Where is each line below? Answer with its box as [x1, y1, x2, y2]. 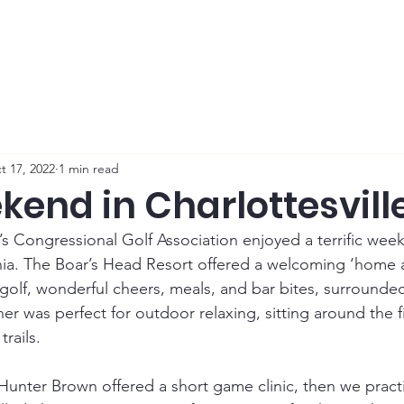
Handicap [252, 23, 315, 40]
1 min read [59, 160, 119, 177]
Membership [14, 23, 97, 40]
